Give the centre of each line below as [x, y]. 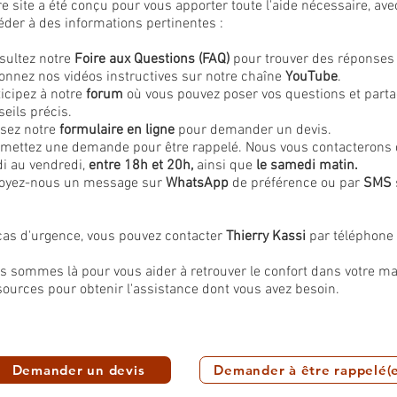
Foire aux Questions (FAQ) [152, 59]
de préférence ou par [294, 183]
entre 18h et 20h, [141, 166]
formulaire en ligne [117, 130]
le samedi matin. [307, 166]
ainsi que [225, 166]
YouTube [311, 77]
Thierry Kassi [268, 237]
